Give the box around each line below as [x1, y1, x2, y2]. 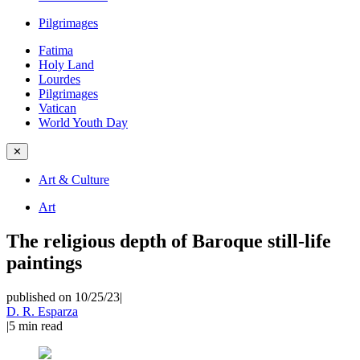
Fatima [39, 43, 73, 57]
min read [18, 318, 63, 333]
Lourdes [39, 72, 80, 86]
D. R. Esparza [6, 304, 78, 318]
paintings [6, 252, 82, 273]
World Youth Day [39, 116, 128, 129]
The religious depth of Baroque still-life [6, 230, 331, 252]
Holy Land [39, 58, 94, 72]
